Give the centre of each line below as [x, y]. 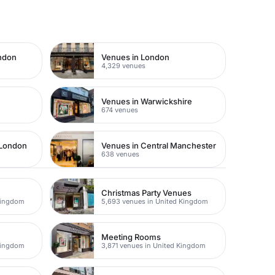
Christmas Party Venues [147, 192]
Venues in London [136, 57]
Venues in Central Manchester [159, 145]
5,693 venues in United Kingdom [155, 201]
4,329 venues [124, 65]
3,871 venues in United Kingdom [154, 245]
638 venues [121, 154]
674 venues [120, 110]
